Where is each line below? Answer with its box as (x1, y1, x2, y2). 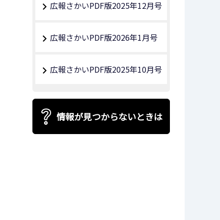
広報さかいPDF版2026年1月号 (50, 31, 158, 43)
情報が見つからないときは (56, 110, 163, 123)
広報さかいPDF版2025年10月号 (50, 63, 162, 75)
